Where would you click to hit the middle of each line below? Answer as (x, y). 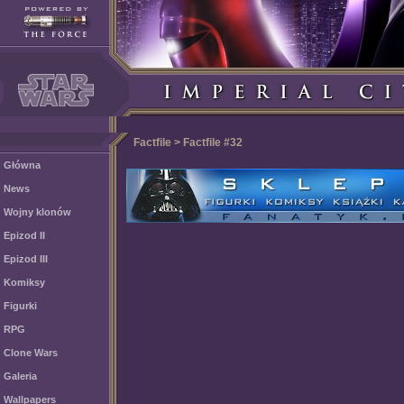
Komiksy (24, 282)
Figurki (20, 306)
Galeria (20, 376)
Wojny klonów (37, 212)
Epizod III (26, 259)
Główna (22, 165)
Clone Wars (31, 353)
